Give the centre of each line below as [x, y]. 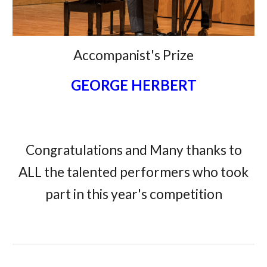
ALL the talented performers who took [133, 172]
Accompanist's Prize [133, 55]
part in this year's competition [133, 194]
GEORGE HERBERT [133, 85]
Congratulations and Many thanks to [133, 150]
